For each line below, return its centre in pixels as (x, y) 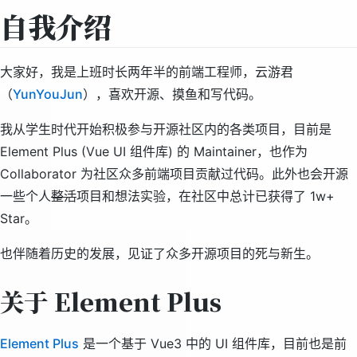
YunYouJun (48, 94)
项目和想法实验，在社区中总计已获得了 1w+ (206, 196)
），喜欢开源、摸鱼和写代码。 (172, 94)
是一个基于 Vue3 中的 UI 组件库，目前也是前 (213, 343)
